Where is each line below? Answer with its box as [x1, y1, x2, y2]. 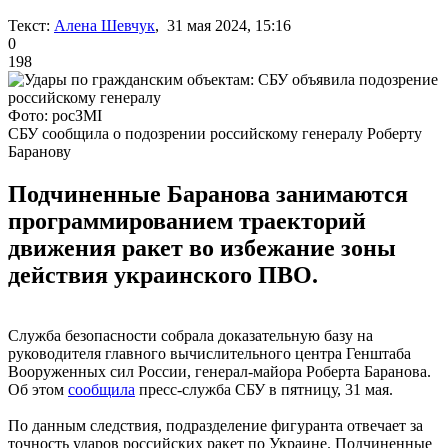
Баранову [8, 142, 71, 160]
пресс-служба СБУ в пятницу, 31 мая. [135, 380, 393, 398]
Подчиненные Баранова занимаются [8, 180, 408, 207]
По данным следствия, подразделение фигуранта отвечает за [8, 416, 423, 434]
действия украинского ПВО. [8, 261, 318, 288]
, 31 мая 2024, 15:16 [155, 16, 291, 34]
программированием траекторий [8, 207, 366, 234]
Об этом [8, 380, 68, 398]
